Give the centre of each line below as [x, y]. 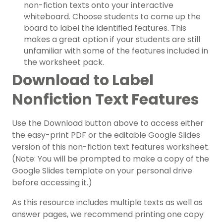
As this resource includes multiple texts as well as [107, 203]
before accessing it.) [52, 183]
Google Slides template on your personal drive [102, 171]
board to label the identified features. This [105, 28]
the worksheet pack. [64, 62]
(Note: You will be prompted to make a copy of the [111, 159]
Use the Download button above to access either [108, 123]
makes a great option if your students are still [112, 40]
